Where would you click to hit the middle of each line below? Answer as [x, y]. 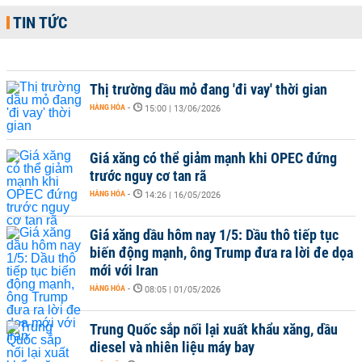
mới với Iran [124, 270]
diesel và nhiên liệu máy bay [172, 347]
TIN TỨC [40, 23]
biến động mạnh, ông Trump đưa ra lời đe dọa [221, 253]
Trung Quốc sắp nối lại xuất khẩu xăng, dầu [214, 329]
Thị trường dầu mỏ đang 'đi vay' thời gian [208, 89]
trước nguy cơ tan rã [148, 176]
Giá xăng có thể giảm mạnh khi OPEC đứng [213, 158]
